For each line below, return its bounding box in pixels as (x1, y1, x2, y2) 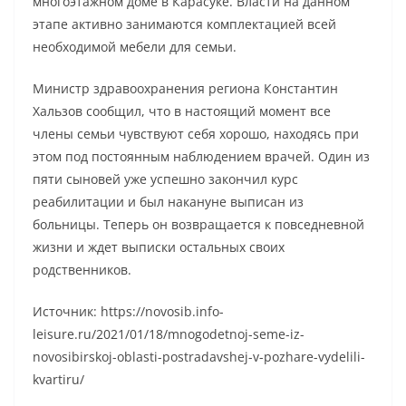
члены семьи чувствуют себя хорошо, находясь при (33, 125, 359, 143)
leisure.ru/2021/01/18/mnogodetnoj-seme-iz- (33, 325, 304, 343)
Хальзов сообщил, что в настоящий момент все (33, 102, 331, 121)
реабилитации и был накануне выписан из (33, 193, 304, 211)
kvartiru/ (33, 371, 84, 389)
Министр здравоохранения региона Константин (33, 80, 338, 98)
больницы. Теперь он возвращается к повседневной (33, 216, 364, 234)
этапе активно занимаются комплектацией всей (33, 15, 336, 34)
